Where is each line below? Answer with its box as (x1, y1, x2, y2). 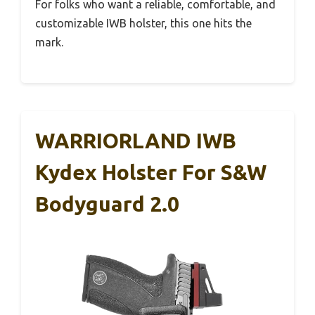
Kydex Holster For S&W (35, 160, 266, 184)
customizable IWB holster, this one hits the (35, 17, 252, 30)
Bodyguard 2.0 (35, 192, 179, 216)
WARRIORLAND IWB (35, 129, 236, 153)
